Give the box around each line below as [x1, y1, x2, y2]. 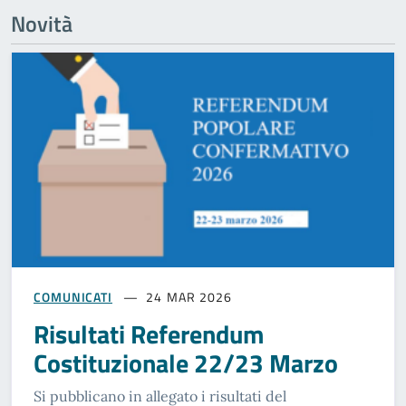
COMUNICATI [34, 286, 112, 306]
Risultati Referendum [34, 314, 264, 353]
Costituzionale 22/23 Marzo [34, 343, 338, 382]
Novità [11, 6, 72, 40]
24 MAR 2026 [146, 286, 233, 306]
